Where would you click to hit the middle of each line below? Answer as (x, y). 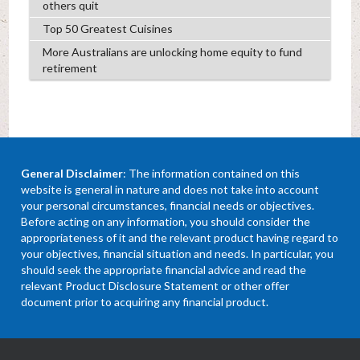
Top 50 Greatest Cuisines (107, 28)
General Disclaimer (72, 173)
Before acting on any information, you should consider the (166, 221)
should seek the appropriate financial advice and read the (164, 269)
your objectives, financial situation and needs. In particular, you (178, 253)
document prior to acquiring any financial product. (145, 301)
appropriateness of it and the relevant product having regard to (180, 237)
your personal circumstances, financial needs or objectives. (168, 205)
